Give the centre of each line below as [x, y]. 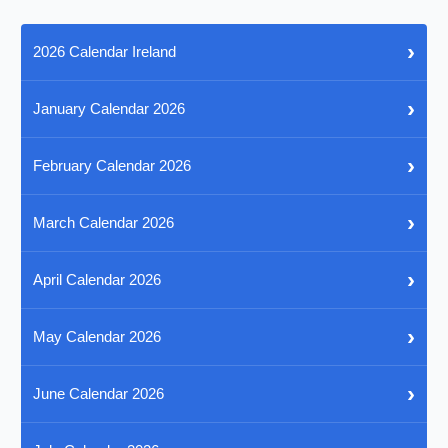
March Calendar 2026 [104, 223]
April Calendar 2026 [97, 280]
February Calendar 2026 [112, 166]
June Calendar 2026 [99, 394]
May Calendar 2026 [97, 337]
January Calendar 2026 [109, 109]
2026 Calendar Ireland [105, 52]
